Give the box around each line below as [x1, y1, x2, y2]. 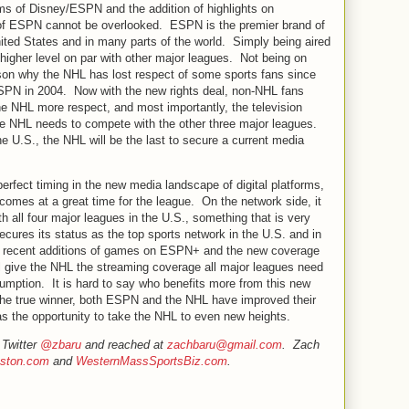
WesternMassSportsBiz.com [76, 353, 227, 368]
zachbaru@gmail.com [167, 337, 282, 351]
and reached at [81, 337, 167, 351]
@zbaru [40, 337, 81, 351]
